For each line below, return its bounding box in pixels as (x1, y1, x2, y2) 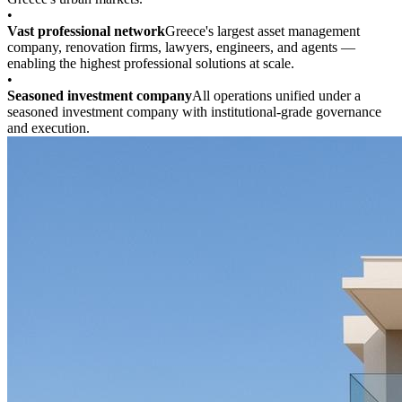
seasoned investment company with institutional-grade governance (7, 104, 381, 120)
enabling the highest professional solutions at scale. (7, 56, 294, 72)
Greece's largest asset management (165, 23, 360, 39)
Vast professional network (7, 23, 165, 39)
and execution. (7, 120, 90, 136)
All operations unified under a (192, 88, 361, 104)
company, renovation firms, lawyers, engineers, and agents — (7, 39, 355, 56)
